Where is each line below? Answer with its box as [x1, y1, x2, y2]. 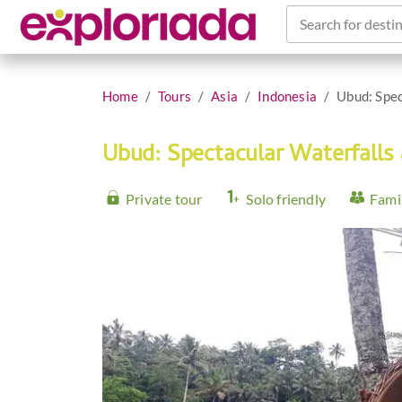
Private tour [126, 190, 203, 207]
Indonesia [258, 88, 318, 104]
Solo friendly [246, 190, 327, 207]
